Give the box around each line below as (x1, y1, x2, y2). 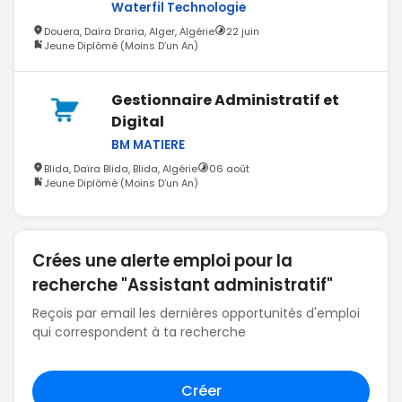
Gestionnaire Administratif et (111, 89, 339, 110)
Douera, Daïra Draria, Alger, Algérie (44, 23, 214, 39)
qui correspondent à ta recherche (32, 322, 246, 341)
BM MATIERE (111, 135, 185, 153)
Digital (111, 110, 164, 132)
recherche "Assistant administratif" (32, 273, 333, 296)
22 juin (226, 23, 259, 39)
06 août (209, 161, 249, 176)
